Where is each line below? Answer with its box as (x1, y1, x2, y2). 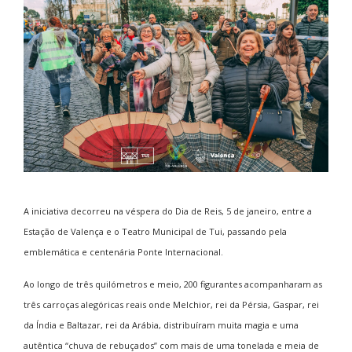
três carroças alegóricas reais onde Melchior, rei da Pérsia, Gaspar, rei (24, 298, 319, 310)
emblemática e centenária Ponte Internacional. (24, 245, 223, 258)
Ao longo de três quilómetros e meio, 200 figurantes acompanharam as (24, 277, 322, 290)
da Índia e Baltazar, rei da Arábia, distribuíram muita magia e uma (24, 318, 299, 331)
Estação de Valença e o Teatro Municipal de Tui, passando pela (24, 225, 287, 237)
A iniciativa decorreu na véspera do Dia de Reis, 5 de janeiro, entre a (24, 204, 312, 217)
